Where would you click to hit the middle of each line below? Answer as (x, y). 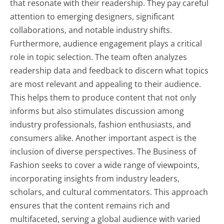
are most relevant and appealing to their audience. (106, 84)
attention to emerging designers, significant (92, 16)
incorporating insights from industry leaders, (95, 178)
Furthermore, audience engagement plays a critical (106, 43)
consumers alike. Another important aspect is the (103, 138)
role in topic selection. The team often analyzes (99, 57)
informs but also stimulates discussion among (97, 111)
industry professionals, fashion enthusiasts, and (101, 124)
